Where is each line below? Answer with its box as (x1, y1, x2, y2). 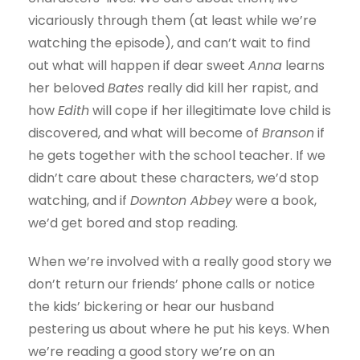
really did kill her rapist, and (144, 79, 318, 98)
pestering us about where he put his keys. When (28, 320, 329, 339)
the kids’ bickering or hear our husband (28, 297, 274, 317)
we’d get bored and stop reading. (28, 214, 238, 233)
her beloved (28, 79, 108, 98)
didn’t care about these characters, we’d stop (28, 169, 319, 188)
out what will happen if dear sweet (28, 56, 248, 76)
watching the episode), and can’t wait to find (28, 34, 310, 53)
